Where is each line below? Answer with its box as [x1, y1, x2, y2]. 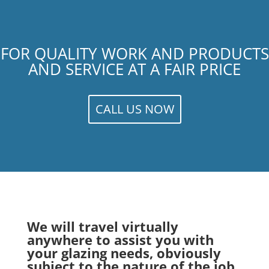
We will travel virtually [26, 217, 178, 235]
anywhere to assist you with [26, 230, 214, 249]
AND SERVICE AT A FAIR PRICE [28, 58, 241, 80]
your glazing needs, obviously [26, 243, 221, 262]
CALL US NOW [95, 100, 174, 117]
